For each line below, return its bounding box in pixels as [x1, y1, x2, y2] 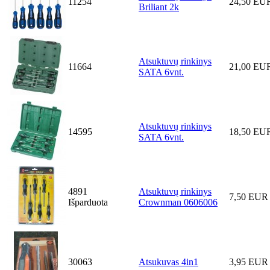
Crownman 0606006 [139, 197, 218, 208]
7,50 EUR [229, 192, 268, 202]
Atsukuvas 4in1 [139, 257, 198, 268]
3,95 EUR [229, 257, 268, 268]
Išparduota [68, 197, 108, 208]
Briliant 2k [139, 2, 179, 13]
